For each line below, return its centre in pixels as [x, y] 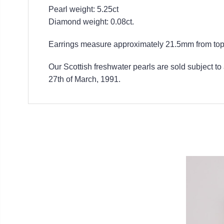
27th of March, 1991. [84, 79]
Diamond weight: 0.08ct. [91, 22]
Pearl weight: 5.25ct [83, 9]
